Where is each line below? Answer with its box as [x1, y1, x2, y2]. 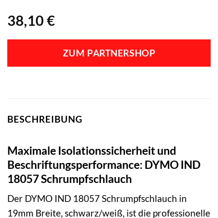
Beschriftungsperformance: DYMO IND [7, 157, 200, 171]
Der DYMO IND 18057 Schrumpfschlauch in [7, 193, 187, 204]
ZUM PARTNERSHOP [62, 48, 156, 59]
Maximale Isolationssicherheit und [7, 143, 176, 157]
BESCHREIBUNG [7, 113, 83, 125]
